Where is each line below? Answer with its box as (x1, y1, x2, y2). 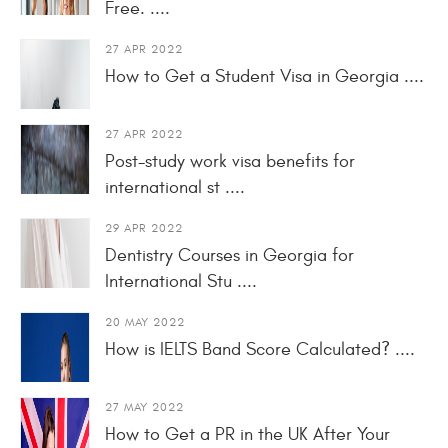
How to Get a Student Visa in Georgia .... (105, 65, 424, 87)
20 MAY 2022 (105, 314, 185, 329)
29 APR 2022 (105, 220, 183, 235)
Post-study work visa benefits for (105, 150, 355, 172)
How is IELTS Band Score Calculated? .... (105, 338, 415, 360)
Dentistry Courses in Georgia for (105, 244, 354, 266)
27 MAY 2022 (105, 399, 184, 414)
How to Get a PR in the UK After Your (105, 423, 390, 445)
